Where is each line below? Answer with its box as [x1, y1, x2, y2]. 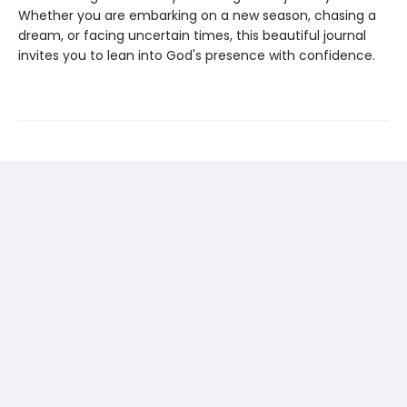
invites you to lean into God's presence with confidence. [18, 46, 375, 65]
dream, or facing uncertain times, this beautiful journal [18, 26, 366, 45]
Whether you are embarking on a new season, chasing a [18, 6, 376, 25]
